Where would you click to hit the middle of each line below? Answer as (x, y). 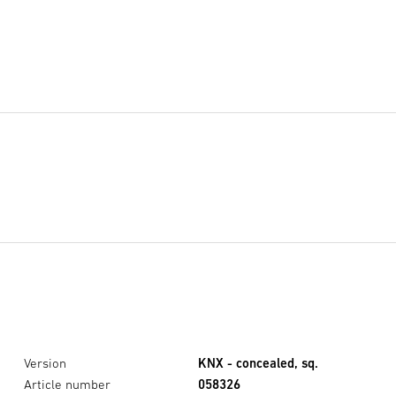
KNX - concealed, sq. (258, 362)
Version (45, 362)
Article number (67, 384)
